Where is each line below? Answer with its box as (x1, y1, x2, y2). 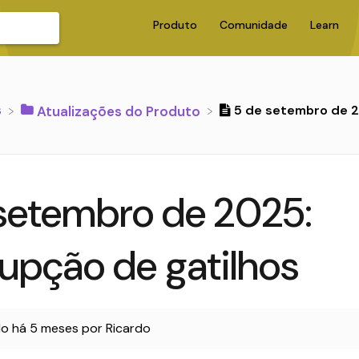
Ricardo (105, 320, 151, 337)
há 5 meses (11, 320, 79, 337)
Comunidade (220, 18, 291, 32)
